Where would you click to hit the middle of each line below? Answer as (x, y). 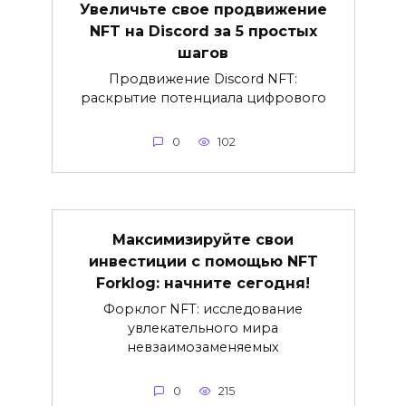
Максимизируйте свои (203, 239)
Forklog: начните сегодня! (203, 283)
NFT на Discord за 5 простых (203, 31)
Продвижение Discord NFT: (203, 78)
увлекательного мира (203, 328)
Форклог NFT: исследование (203, 309)
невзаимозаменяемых (203, 347)
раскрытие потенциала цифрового (203, 97)
